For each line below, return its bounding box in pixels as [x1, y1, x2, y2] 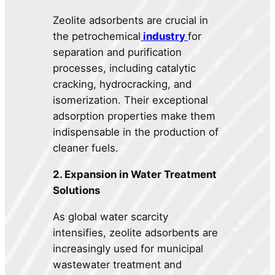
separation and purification [53, 46, 182, 59]
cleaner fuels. [53, 142, 119, 155]
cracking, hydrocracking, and [53, 78, 192, 91]
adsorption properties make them [53, 110, 216, 123]
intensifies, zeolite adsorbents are [53, 226, 219, 239]
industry [141, 30, 188, 43]
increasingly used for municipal [53, 242, 204, 255]
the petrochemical [53, 30, 141, 43]
